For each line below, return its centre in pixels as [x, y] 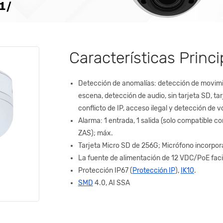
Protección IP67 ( [105, 171]
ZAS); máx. [95, 133]
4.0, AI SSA [111, 183]
